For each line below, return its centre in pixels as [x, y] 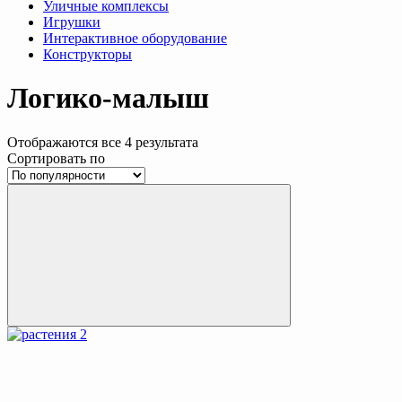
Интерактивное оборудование [135, 38]
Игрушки [72, 22]
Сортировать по [56, 158]
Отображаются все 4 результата [103, 142]
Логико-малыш [108, 98]
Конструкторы [87, 54]
